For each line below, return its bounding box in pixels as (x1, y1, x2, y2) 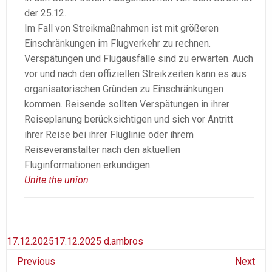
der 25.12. (24, 7, 66, 19)
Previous (17, 255, 55, 267)
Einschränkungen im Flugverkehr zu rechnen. (24, 37, 211, 49)
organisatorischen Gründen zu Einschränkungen (24, 83, 223, 95)
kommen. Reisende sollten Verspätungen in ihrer (24, 98, 229, 110)
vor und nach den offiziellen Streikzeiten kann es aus (24, 67, 246, 80)
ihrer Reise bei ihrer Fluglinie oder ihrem (24, 128, 194, 140)
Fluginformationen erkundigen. (24, 158, 152, 171)
